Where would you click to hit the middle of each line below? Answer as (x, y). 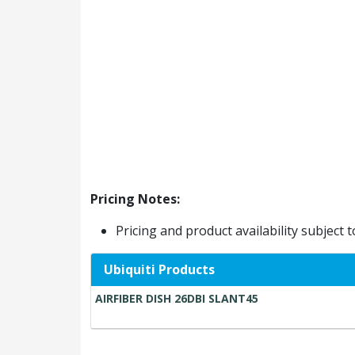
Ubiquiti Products (159, 269)
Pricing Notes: (135, 199)
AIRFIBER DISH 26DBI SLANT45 (177, 298)
